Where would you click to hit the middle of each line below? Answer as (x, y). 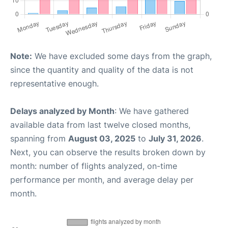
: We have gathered (152, 111)
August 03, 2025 (102, 139)
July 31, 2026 (175, 139)
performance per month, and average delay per (102, 180)
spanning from (39, 139)
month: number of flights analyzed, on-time (94, 166)
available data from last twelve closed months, (100, 125)
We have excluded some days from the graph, (122, 56)
